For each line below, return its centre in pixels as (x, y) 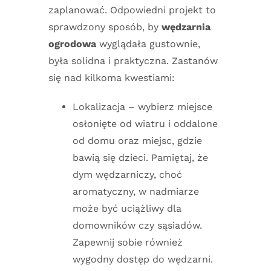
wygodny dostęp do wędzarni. (143, 259)
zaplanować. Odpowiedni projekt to (132, 10)
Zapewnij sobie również (128, 242)
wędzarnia (186, 27)
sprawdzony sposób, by (105, 27)
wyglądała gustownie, (148, 44)
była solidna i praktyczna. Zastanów (133, 60)
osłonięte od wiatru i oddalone (145, 123)
